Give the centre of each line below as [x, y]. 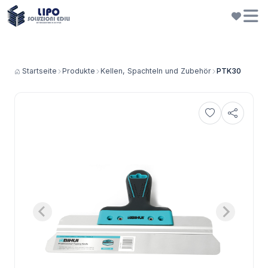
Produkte [79, 71]
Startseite [38, 71]
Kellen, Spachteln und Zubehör [156, 71]
